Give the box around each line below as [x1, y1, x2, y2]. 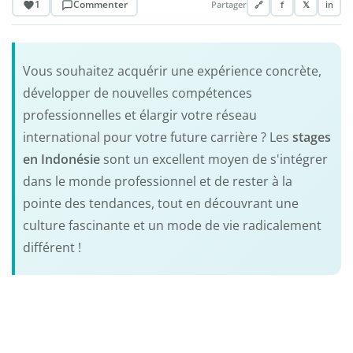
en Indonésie [22, 150, 103, 168]
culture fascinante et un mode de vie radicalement [22, 216, 321, 234]
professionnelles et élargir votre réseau [22, 106, 257, 124]
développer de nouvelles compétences [22, 84, 252, 102]
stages [292, 128, 331, 146]
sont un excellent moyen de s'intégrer [102, 150, 328, 168]
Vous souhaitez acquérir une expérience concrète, [22, 61, 321, 80]
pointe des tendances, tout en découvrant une [22, 194, 299, 212]
